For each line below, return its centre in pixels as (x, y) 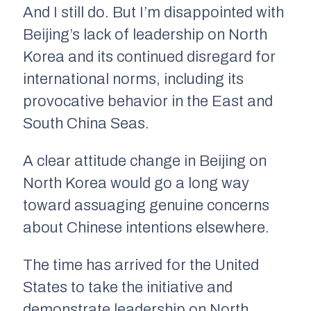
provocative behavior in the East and (148, 102)
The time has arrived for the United (141, 266)
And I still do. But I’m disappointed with (153, 13)
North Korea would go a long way (136, 184)
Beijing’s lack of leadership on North (145, 35)
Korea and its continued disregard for (149, 57)
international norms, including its (133, 79)
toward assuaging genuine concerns (146, 206)
